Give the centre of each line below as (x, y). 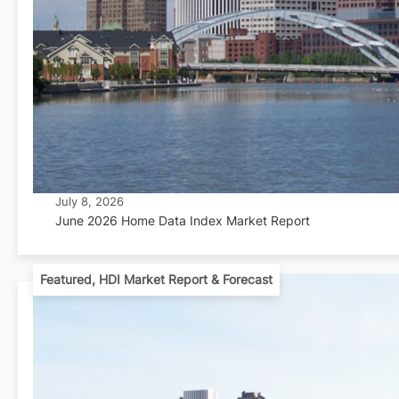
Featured (65, 280)
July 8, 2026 (89, 202)
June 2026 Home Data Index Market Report (182, 221)
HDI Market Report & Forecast (185, 280)
